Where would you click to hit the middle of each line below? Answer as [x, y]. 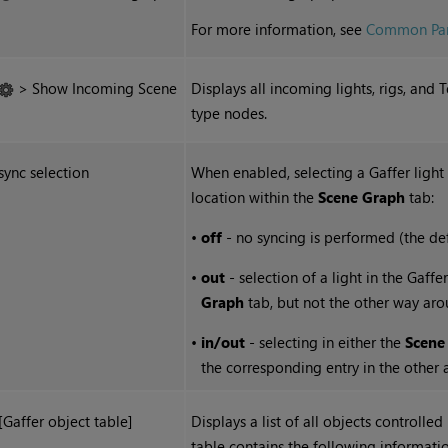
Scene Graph [362, 197]
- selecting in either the [325, 342]
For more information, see [279, 29]
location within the [255, 197]
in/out [223, 342]
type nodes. [229, 113]
